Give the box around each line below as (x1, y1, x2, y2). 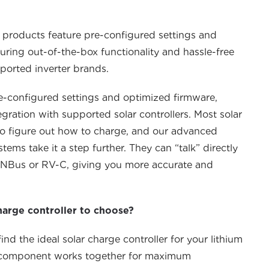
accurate (152, 159, 192, 171)
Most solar (194, 109, 242, 120)
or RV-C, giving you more (26, 159, 152, 171)
